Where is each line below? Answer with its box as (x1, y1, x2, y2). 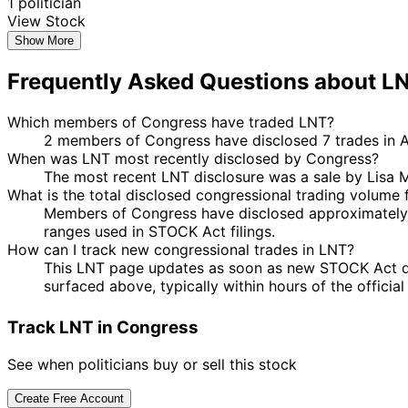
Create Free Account (15, 391, 124, 405)
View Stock (7, 12, 86, 30)
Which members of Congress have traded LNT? (7, 112, 334, 131)
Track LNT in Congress (7, 316, 199, 338)
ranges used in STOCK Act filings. (44, 221, 275, 240)
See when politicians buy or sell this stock (7, 354, 297, 373)
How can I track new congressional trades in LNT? (7, 240, 354, 259)
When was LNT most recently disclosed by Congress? (7, 148, 379, 168)
